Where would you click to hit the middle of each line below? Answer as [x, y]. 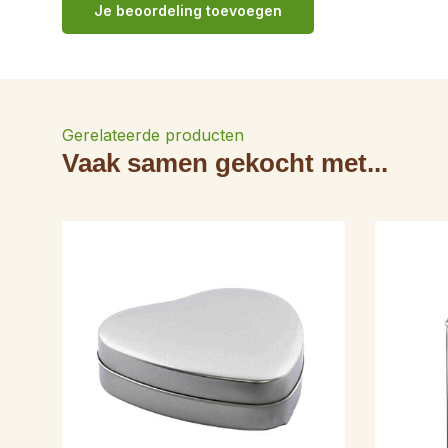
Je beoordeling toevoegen [188, 10]
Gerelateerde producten [153, 135]
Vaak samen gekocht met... [225, 163]
